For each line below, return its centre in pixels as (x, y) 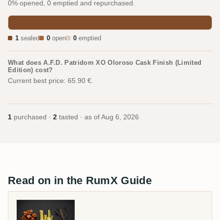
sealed (29, 39)
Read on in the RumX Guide (80, 181)
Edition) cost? (30, 70)
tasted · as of (79, 117)
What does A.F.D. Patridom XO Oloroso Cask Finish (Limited (105, 63)
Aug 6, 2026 (120, 117)
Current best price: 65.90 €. (51, 81)
